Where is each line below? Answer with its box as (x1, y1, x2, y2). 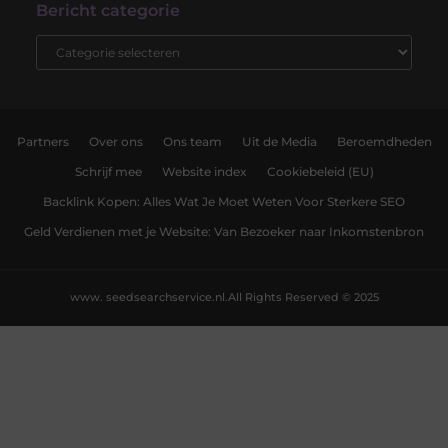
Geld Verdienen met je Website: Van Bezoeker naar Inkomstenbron (24, 224, 424, 239)
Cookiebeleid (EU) (266, 164, 374, 179)
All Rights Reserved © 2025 (227, 290, 379, 305)
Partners (16, 134, 69, 149)
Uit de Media (241, 134, 317, 149)
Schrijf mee (74, 164, 142, 179)
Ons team (162, 134, 222, 149)
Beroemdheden (336, 134, 432, 149)
